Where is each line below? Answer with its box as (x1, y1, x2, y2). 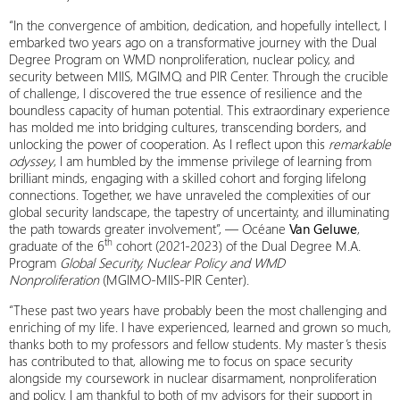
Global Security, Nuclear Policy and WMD (60, 253, 285, 271)
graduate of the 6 (9, 236, 104, 254)
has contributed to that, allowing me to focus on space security (9, 351, 353, 370)
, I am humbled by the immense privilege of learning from (54, 151, 371, 170)
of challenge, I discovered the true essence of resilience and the (9, 83, 362, 102)
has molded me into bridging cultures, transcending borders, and (9, 117, 366, 136)
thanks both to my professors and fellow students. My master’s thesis (9, 334, 387, 353)
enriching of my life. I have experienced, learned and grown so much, (9, 317, 391, 336)
